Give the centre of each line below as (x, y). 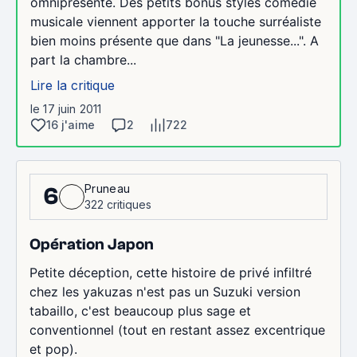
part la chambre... (83, 60)
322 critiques (118, 204)
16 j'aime (71, 125)
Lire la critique (73, 85)
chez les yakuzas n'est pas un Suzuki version (165, 292)
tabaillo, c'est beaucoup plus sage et (140, 311)
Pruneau (108, 188)
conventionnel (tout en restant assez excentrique (177, 330)
